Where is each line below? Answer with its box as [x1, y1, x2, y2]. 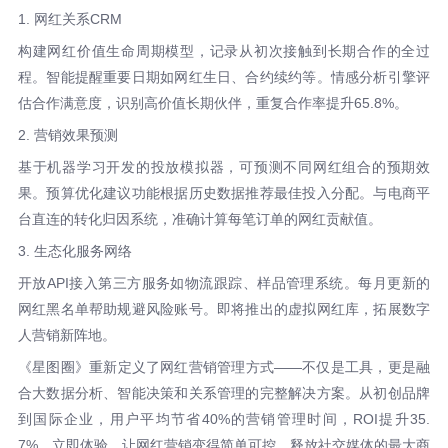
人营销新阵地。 [17, 326, 116, 343]
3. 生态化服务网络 [17, 242, 132, 259]
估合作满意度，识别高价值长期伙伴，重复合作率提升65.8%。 [17, 94, 408, 111]
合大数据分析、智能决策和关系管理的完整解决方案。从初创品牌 [17, 384, 431, 401]
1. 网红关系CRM [17, 10, 122, 27]
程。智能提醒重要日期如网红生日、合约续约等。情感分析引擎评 [17, 68, 431, 85]
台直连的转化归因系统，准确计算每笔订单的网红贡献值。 [17, 210, 382, 227]
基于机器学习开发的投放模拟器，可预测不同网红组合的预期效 [17, 158, 431, 175]
